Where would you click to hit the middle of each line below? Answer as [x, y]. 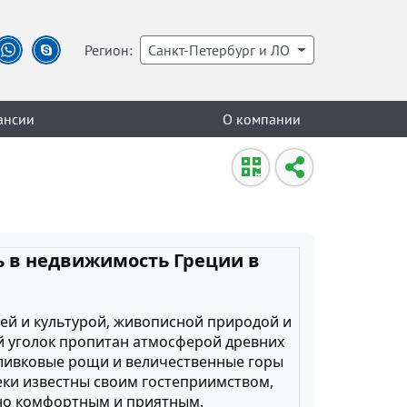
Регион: [109, 50]
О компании [262, 119]
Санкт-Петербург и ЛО [219, 50]
